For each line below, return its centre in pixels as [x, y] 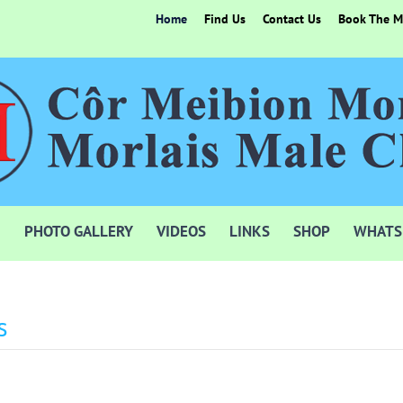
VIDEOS [181, 231]
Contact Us [292, 18]
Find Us [225, 18]
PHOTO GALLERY [79, 231]
